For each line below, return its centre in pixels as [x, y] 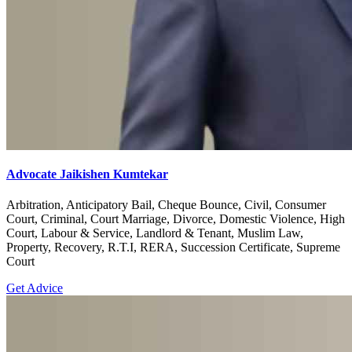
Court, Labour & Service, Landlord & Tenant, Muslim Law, [155, 233]
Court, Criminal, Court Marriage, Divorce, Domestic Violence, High [176, 219]
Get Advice [35, 288]
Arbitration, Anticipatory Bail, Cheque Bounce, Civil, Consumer [166, 205]
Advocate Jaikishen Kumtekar [87, 174]
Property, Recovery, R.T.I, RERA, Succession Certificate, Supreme [173, 247]
